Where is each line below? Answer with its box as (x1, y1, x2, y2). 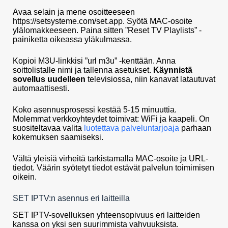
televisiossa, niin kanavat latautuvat (85, 74, 215, 83)
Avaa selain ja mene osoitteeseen (13, 7, 135, 16)
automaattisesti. (13, 83, 69, 93)
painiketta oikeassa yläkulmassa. (13, 35, 132, 44)
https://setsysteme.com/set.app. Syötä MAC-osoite (13, 16, 192, 25)
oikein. (13, 172, 37, 181)
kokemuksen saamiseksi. (13, 132, 103, 141)
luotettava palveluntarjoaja (84, 123, 179, 132)
